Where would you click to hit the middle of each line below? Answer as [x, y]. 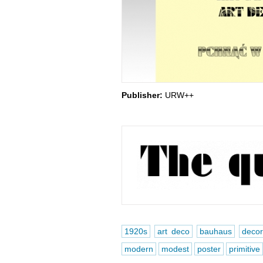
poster [209, 249]
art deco [173, 231]
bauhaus [215, 231]
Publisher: [142, 95]
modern [139, 249]
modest [175, 249]
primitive [244, 249]
